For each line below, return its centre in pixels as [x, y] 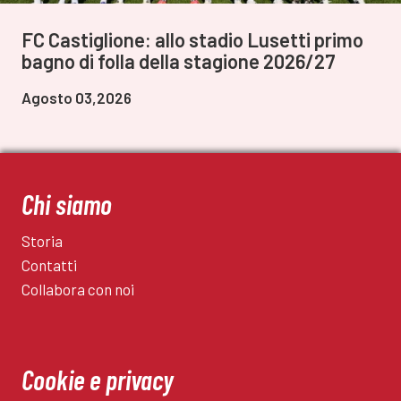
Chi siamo [67, 205]
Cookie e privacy [98, 380]
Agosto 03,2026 [77, 98]
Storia [42, 241]
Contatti [49, 265]
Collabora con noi [78, 290]
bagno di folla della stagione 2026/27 [179, 61]
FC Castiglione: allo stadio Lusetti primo [192, 40]
